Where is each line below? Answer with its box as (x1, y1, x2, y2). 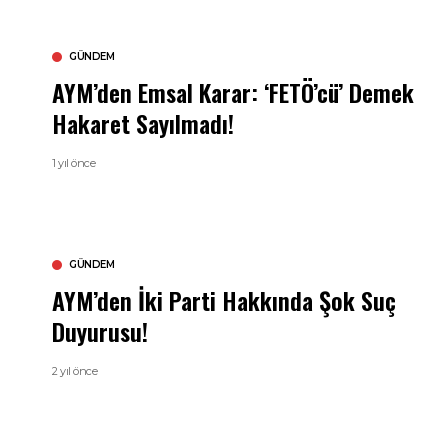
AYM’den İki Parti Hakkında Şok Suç (52, 281, 396, 318)
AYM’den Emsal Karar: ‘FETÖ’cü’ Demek (52, 73, 414, 110)
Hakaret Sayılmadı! (52, 104, 234, 141)
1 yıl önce (52, 155, 96, 170)
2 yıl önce (52, 363, 98, 378)
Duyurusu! (52, 312, 148, 349)
